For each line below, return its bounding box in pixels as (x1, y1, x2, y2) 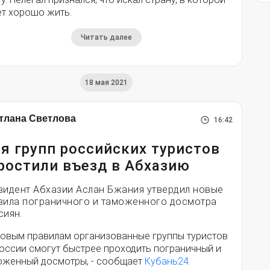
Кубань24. (145, 256, 190, 268)
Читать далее (81, 33, 132, 42)
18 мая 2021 (85, 78, 128, 87)
